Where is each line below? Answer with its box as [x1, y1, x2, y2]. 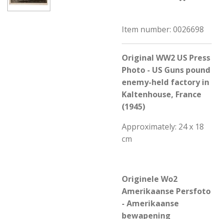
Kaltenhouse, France [122, 89, 201, 100]
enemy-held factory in [122, 77, 209, 88]
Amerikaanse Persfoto [122, 186, 211, 197]
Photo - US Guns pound [122, 65, 210, 75]
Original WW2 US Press [122, 52, 210, 63]
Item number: [122, 24, 171, 35]
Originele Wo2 [122, 174, 177, 184]
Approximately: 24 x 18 [122, 121, 204, 132]
